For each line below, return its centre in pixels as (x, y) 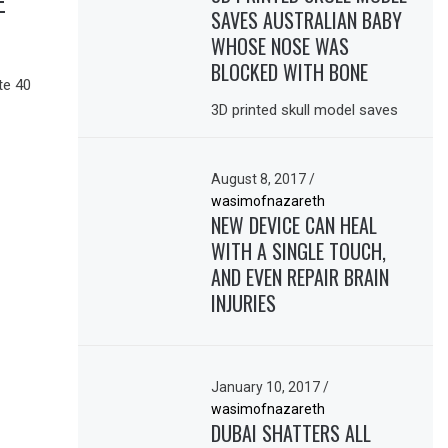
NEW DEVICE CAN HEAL (294, 225)
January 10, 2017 (267, 386)
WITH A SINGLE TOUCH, (299, 251)
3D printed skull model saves (305, 110)
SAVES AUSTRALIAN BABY (307, 20)
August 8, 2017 (260, 179)
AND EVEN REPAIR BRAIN (300, 277)
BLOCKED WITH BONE (290, 72)
